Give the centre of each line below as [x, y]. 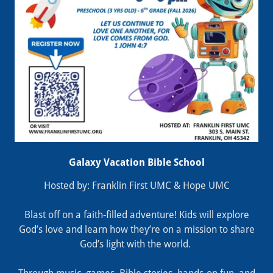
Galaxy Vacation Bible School [136, 163]
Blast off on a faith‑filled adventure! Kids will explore [136, 215]
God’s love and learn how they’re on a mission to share [136, 230]
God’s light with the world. [136, 244]
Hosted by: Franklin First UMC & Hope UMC [136, 186]
